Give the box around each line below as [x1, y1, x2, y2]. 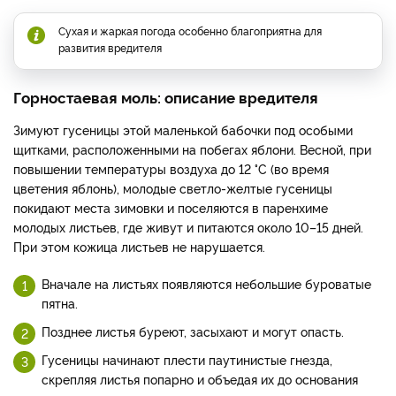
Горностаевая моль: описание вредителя [13, 86, 318, 107]
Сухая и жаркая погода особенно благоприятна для [58, 22, 322, 38]
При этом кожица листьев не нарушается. [13, 237, 269, 255]
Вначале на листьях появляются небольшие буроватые [42, 274, 371, 292]
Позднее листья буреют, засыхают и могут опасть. [42, 322, 347, 339]
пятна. [42, 293, 78, 311]
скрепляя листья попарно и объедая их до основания [42, 369, 358, 387]
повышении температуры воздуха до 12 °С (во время [13, 159, 329, 177]
